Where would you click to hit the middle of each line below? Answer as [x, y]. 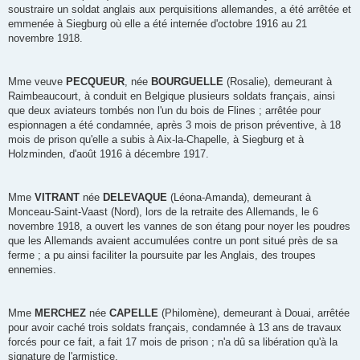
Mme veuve [37, 82]
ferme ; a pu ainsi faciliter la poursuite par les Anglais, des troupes [162, 256]
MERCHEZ [60, 313]
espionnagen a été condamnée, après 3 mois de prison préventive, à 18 [174, 125]
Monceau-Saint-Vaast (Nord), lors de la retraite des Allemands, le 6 [163, 212]
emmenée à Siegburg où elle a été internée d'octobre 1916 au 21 [157, 24]
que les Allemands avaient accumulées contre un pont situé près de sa [173, 241]
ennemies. [32, 270]
